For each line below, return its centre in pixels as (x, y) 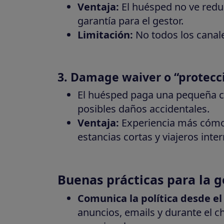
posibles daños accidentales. (143, 108)
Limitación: (105, 34)
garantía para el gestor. (130, 20)
